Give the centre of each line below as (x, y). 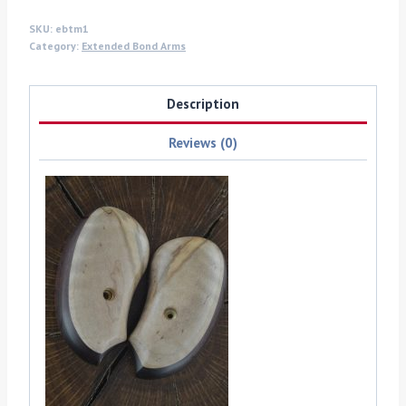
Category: (55, 45)
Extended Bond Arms (134, 45)
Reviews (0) (203, 142)
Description (203, 104)
